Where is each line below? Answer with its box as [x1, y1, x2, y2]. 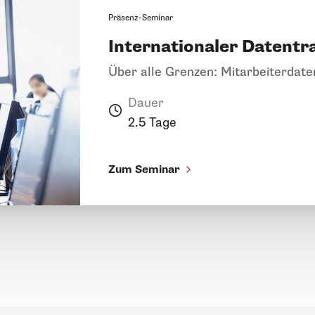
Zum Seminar [108, 162, 180, 176]
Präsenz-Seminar [108, 12, 173, 23]
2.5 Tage [128, 114, 176, 130]
